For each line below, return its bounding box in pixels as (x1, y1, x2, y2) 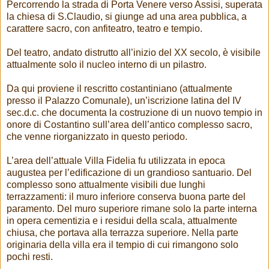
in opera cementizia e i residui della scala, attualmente (7, 215, 237, 226)
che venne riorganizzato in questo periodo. (7, 131, 187, 142)
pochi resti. (7, 251, 53, 262)
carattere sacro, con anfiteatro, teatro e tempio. (7, 23, 202, 34)
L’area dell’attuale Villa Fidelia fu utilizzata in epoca (7, 155, 225, 166)
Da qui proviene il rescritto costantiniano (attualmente (7, 83, 232, 94)
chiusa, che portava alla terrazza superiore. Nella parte (7, 227, 238, 238)
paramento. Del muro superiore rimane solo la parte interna (7, 203, 257, 214)
